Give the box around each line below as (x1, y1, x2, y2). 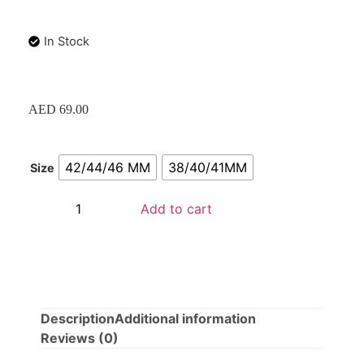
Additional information (115, 310, 256, 327)
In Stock (44, 34, 89, 49)
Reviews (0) (41, 330, 119, 347)
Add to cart (141, 201, 213, 218)
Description (41, 310, 115, 327)
